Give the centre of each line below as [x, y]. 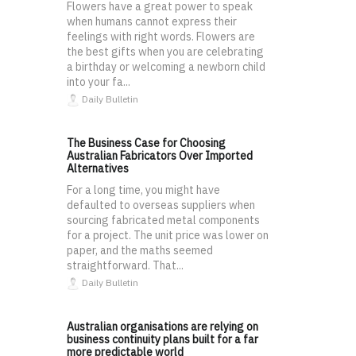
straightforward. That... [125, 265]
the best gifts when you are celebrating [165, 51]
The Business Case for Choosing [146, 143]
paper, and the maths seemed [140, 250]
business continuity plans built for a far [163, 339]
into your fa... [99, 81]
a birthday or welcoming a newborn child [166, 66]
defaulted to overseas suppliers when [161, 205]
